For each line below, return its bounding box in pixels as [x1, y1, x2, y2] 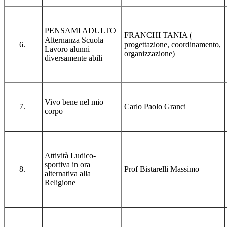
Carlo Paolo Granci [124, 102, 186, 111]
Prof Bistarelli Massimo [124, 164, 199, 173]
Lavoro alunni [45, 44, 90, 53]
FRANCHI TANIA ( [124, 30, 192, 40]
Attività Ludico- [45, 150, 96, 160]
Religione [45, 178, 75, 187]
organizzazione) [124, 49, 175, 58]
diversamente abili [45, 53, 102, 62]
